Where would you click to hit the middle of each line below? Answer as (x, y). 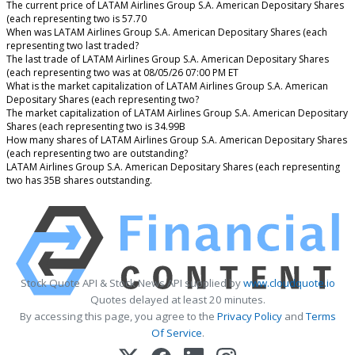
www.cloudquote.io (289, 283)
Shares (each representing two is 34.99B (96, 127)
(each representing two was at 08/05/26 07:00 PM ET (122, 73)
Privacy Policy (249, 317)
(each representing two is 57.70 (76, 19)
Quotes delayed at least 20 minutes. (177, 300)
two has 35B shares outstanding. (79, 181)
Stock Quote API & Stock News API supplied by (132, 283)
